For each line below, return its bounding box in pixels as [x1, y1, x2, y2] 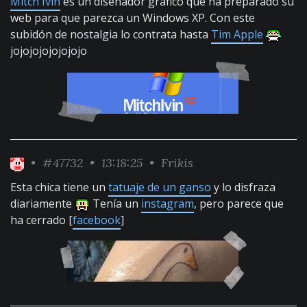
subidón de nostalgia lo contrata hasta [10, 27, 211, 42]
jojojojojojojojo [10, 43, 87, 58]
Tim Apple [211, 27, 263, 42]
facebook [73, 212, 121, 228]
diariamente [10, 196, 75, 211]
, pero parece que [194, 196, 284, 211]
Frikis [161, 155, 193, 171]
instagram [141, 196, 194, 211]
